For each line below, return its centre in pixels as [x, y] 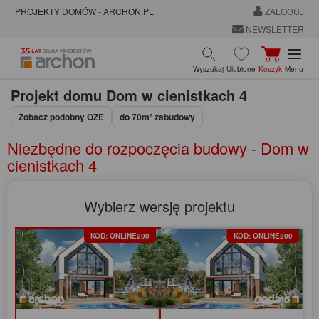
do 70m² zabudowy [157, 116]
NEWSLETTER [273, 28]
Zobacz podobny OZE [61, 116]
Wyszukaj [208, 69]
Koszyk [270, 69]
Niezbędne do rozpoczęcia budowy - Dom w [158, 147]
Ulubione [241, 69]
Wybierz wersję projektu [159, 206]
